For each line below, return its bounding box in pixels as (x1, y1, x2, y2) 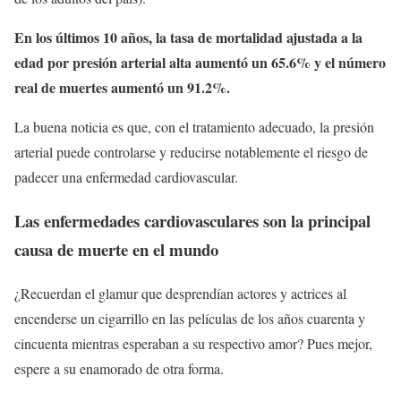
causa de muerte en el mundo (14, 237, 218, 262)
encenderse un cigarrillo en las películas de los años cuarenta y (14, 308, 365, 328)
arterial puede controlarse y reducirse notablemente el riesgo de (14, 142, 368, 162)
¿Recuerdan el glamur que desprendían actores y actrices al (14, 283, 346, 303)
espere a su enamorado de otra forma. (14, 358, 224, 378)
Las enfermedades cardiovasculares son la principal (14, 209, 371, 234)
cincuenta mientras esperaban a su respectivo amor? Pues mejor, (14, 333, 372, 353)
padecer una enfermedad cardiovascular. (14, 167, 238, 187)
